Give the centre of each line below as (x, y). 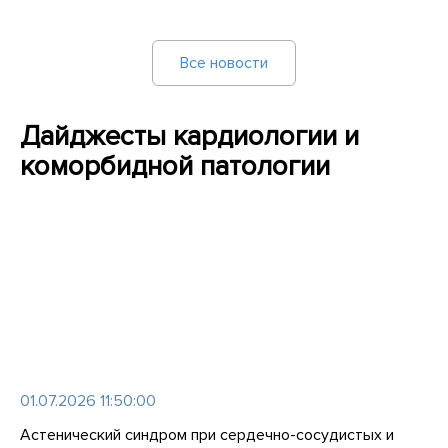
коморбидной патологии (175, 166)
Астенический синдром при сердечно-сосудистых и (207, 435)
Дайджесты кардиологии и (189, 136)
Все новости (224, 63)
